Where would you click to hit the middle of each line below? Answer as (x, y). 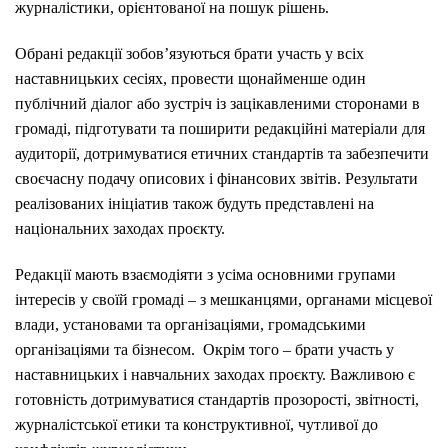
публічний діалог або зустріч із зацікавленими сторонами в (217, 103)
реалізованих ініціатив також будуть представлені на (194, 203)
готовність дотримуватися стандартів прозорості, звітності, (217, 399)
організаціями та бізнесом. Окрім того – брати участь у (204, 349)
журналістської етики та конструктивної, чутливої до (196, 424)
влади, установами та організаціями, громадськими (190, 324)
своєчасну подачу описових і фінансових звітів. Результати (216, 178)
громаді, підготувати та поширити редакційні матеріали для (220, 128)
